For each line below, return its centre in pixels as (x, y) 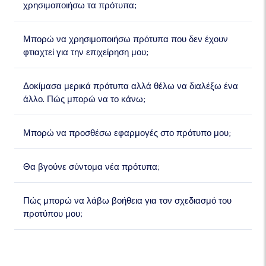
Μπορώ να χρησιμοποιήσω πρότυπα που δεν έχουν (126, 39)
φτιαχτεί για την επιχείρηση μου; (86, 52)
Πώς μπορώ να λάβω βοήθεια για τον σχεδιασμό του (127, 201)
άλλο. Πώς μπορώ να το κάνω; (84, 99)
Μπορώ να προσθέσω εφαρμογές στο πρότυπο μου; (127, 133)
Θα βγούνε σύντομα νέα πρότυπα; (91, 167)
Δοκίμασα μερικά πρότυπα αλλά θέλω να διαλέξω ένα (131, 86)
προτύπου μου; (53, 214)
